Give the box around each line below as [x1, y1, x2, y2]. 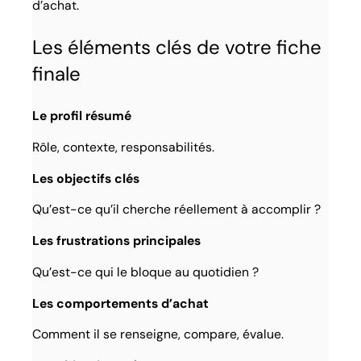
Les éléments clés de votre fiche [32, 35, 322, 60]
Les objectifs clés [32, 169, 140, 187]
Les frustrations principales [32, 232, 201, 250]
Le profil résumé [32, 107, 132, 125]
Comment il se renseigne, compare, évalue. [32, 326, 284, 343]
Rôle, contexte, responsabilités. [32, 139, 215, 156]
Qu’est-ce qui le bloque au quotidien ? [32, 263, 259, 280]
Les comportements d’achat [32, 294, 210, 312]
